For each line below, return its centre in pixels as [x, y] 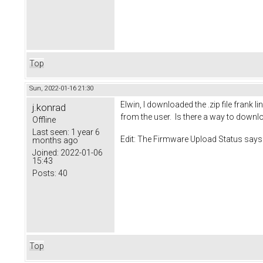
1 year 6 [85, 132]
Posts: [44, 173]
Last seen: [51, 132]
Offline [44, 119]
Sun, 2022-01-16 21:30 [61, 88]
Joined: [45, 152]
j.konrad [49, 107]
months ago [55, 140]
